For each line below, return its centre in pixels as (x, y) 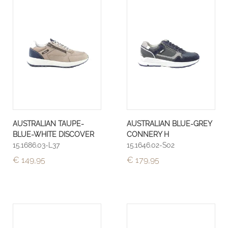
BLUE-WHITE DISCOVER (53, 134)
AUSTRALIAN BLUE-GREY (169, 124)
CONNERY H (148, 134)
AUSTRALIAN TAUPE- (48, 124)
